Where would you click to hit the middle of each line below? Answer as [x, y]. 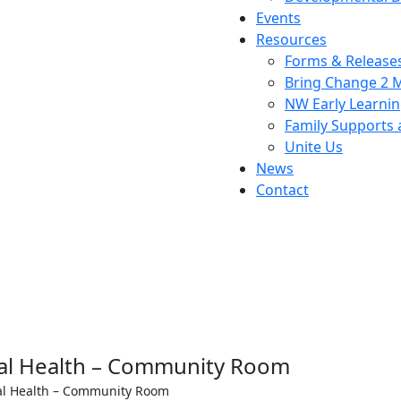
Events [278, 18]
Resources [291, 39]
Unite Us [314, 147]
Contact [282, 190]
